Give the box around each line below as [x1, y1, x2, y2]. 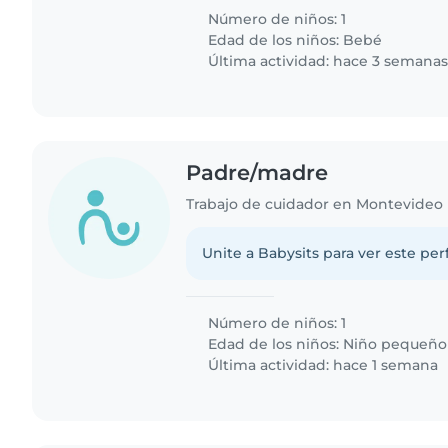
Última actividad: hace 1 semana [204, 355, 439, 374]
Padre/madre [186, 159, 329, 185]
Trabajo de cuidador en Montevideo [186, 194, 444, 213]
